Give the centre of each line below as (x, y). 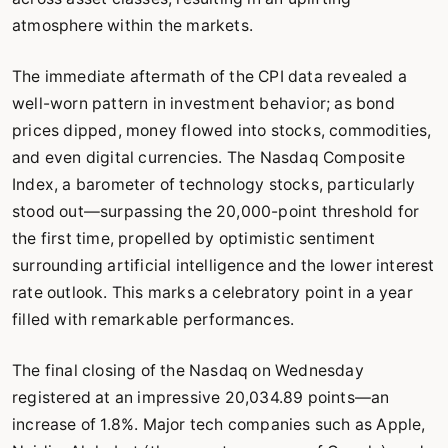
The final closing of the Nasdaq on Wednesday (188, 370)
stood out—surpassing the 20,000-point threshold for (216, 211)
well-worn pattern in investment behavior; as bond (203, 103)
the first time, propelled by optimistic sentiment (193, 238)
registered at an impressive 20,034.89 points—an (201, 397)
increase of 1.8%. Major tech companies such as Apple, (219, 424)
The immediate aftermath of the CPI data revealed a (210, 76)
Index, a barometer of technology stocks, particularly (214, 184)
